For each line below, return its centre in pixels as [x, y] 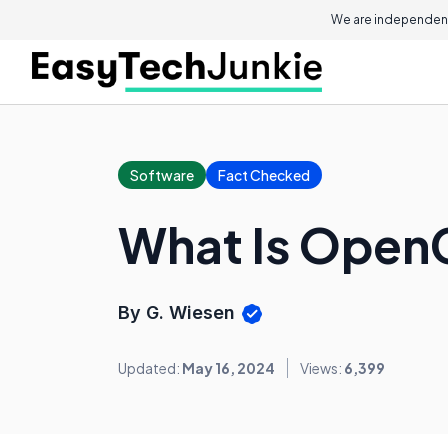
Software [162, 175]
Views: [322, 368]
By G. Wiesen [179, 312]
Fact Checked [264, 175]
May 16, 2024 [228, 368]
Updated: [150, 368]
